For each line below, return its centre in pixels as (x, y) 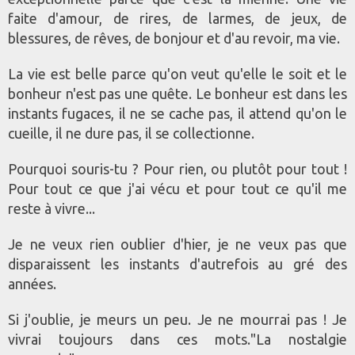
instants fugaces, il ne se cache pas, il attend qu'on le (177, 114)
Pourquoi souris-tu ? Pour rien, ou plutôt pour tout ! (177, 169)
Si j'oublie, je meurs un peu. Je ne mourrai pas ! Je (177, 320)
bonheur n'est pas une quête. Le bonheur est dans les (177, 94)
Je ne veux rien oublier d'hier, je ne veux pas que (177, 244)
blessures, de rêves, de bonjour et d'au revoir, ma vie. (174, 38)
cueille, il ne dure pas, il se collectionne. (131, 134)
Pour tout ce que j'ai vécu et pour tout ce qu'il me (177, 189)
